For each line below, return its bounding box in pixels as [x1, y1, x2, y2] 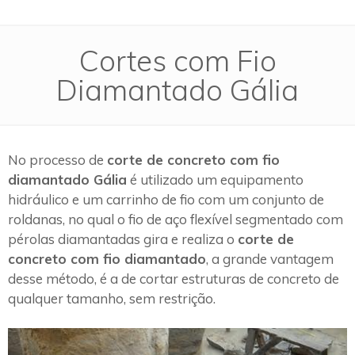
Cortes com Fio [78, 41, 277, 78]
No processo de [8, 151, 107, 168]
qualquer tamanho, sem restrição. [8, 289, 216, 307]
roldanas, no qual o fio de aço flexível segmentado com [8, 210, 343, 227]
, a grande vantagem [206, 250, 334, 267]
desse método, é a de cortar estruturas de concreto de [8, 269, 339, 287]
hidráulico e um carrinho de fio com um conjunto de [8, 190, 324, 208]
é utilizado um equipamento [127, 170, 303, 188]
